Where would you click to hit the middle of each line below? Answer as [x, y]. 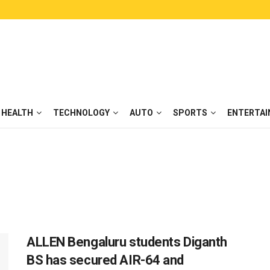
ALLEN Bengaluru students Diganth [127, 242]
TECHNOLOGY [81, 113]
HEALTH [17, 113]
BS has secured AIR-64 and [105, 260]
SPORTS [190, 113]
